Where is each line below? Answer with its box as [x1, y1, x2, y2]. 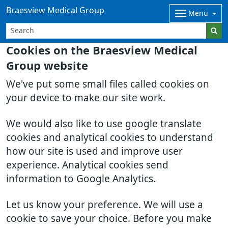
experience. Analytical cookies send [6, 160, 168, 170]
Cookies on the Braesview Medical [6, 45, 197, 56]
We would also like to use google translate [6, 119, 202, 129]
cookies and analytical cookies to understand [6, 133, 213, 142]
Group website [6, 60, 88, 71]
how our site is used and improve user [6, 147, 183, 156]
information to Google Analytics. [6, 174, 156, 184]
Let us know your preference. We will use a [6, 200, 203, 210]
